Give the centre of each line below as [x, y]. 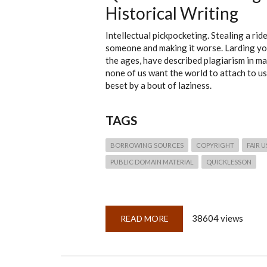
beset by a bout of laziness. [159, 85]
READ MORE [144, 218]
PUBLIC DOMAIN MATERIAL [152, 162]
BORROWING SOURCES [147, 145]
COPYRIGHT [215, 145]
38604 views [218, 218]
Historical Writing [172, 13]
